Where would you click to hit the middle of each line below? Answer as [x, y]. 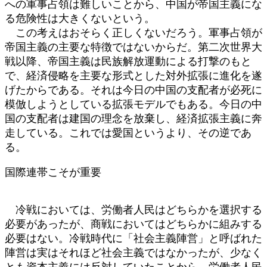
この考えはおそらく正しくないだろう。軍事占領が [133, 32]
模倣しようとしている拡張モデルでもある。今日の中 [133, 104]
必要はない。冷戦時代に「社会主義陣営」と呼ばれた [133, 238]
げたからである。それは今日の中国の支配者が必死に [133, 90]
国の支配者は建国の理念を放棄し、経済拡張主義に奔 [133, 118]
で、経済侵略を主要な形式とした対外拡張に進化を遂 [133, 75]
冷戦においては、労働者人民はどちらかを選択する [133, 209]
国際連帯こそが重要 [53, 172]
